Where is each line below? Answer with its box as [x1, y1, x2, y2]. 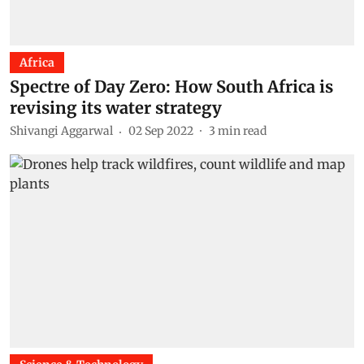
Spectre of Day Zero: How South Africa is [10, 76, 333, 97]
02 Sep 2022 [128, 123, 193, 138]
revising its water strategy [10, 97, 222, 118]
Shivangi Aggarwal [10, 123, 113, 138]
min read [218, 123, 266, 138]
